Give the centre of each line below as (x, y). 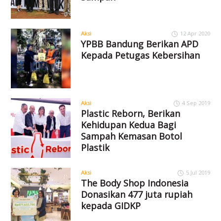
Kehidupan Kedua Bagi (128, 125)
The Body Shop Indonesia (134, 183)
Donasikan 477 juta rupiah (136, 195)
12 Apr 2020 (195, 34)
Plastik (95, 148)
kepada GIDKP (110, 206)
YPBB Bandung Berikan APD (139, 44)
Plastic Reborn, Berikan (130, 114)
